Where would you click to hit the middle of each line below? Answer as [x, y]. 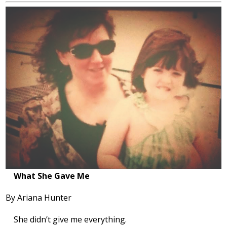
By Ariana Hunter [39, 198]
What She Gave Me [52, 176]
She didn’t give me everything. [70, 220]
